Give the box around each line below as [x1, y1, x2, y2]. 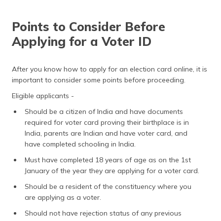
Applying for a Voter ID [12, 34, 151, 49]
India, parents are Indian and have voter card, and [25, 129, 187, 138]
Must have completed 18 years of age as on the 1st [25, 155, 191, 165]
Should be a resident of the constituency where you [25, 182, 191, 191]
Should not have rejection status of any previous [25, 209, 182, 218]
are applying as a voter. [25, 193, 101, 202]
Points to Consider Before [12, 19, 165, 35]
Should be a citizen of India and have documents [25, 107, 183, 116]
